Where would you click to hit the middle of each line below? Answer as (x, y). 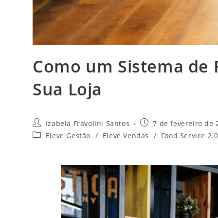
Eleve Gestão (68, 135)
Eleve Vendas (126, 135)
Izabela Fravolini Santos (88, 123)
